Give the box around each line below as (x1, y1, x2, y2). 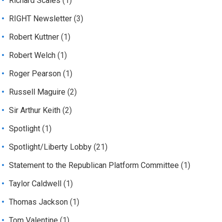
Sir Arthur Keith (9, 106, 61, 115)
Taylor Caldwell (9, 179, 62, 189)
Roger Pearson (9, 69, 61, 79)
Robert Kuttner (9, 32, 59, 42)
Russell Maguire (9, 87, 66, 97)
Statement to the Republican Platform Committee (9, 161, 179, 170)
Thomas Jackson (9, 197, 68, 207)
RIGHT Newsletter (9, 14, 72, 24)
